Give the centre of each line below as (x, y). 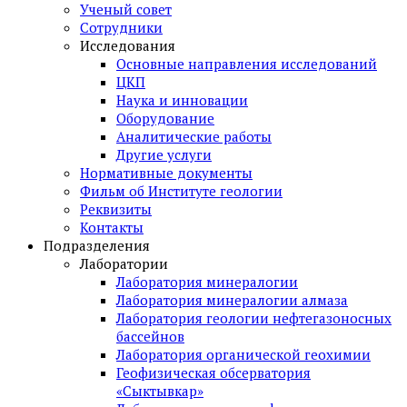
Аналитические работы (194, 137)
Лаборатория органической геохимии (243, 355)
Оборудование (165, 119)
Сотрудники (121, 28)
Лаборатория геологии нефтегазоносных (254, 318)
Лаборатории (124, 264)
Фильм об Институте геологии (181, 191)
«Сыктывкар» (160, 391)
